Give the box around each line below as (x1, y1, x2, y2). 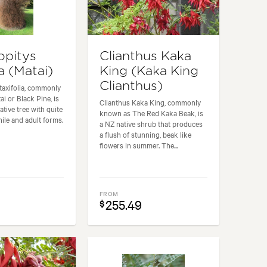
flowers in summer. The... (100, 139, 178, 151)
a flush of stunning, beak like (100, 129, 192, 140)
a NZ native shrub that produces (100, 118, 203, 129)
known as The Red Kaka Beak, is (100, 107, 204, 119)
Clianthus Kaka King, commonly (100, 97, 201, 108)
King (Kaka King (100, 65, 199, 78)
